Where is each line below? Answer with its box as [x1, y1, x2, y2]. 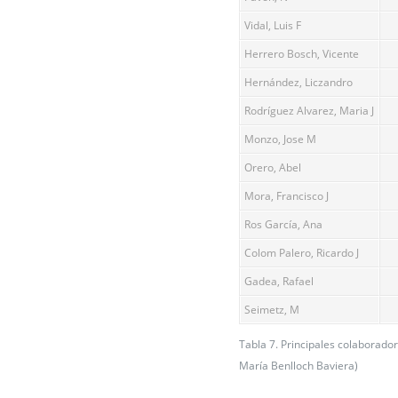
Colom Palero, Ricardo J [244, 245, 359, 261]
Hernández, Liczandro [244, 75, 353, 91]
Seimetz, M [244, 302, 299, 318]
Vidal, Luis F [244, 18, 301, 34]
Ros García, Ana [244, 217, 322, 233]
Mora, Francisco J [244, 188, 329, 204]
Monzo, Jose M [244, 131, 316, 147]
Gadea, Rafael [244, 274, 314, 290]
